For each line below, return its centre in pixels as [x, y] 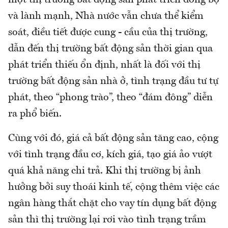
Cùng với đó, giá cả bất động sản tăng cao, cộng [113, 138]
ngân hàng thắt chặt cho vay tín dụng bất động [112, 203]
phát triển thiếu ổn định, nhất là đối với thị [104, 65]
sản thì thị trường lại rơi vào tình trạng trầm [107, 220]
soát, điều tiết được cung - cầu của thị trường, [108, 32]
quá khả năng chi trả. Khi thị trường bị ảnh [105, 171]
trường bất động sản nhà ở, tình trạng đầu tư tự [113, 81]
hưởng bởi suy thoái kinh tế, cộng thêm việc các [114, 187]
